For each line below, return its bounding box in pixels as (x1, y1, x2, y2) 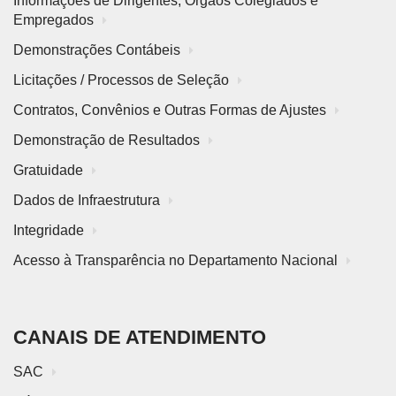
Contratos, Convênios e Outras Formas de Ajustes (13, 103, 326, 118)
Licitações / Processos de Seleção (13, 72, 229, 88)
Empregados (13, 12, 94, 28)
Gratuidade (13, 163, 83, 179)
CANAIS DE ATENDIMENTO (13, 326, 266, 349)
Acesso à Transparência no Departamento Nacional (13, 253, 338, 269)
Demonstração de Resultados (13, 133, 200, 148)
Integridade (13, 223, 84, 239)
